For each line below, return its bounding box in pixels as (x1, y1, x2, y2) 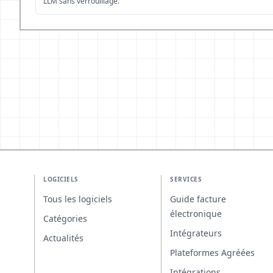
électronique (170, 208, 222, 219)
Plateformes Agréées (170, 247, 255, 258)
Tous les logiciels (43, 193, 112, 205)
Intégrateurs (170, 227, 222, 239)
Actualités (43, 232, 83, 244)
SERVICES (170, 175, 202, 183)
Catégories (43, 213, 87, 224)
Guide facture (170, 193, 226, 205)
